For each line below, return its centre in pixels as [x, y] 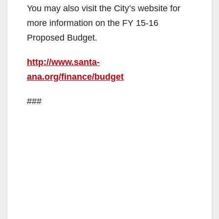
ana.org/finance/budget [75, 77]
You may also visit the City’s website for [104, 8]
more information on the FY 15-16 [93, 23]
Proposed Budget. [62, 37]
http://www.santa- [63, 62]
